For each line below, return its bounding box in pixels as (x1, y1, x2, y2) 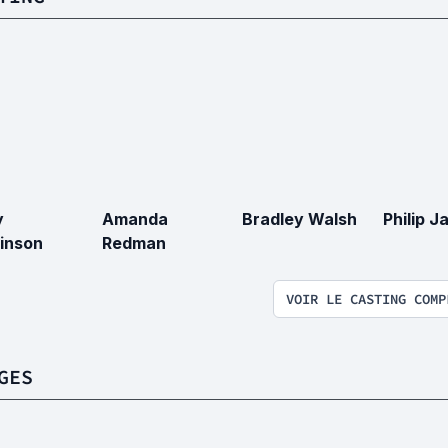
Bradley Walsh (242, 209, 357, 230)
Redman (101, 233, 166, 254)
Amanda (101, 209, 168, 230)
